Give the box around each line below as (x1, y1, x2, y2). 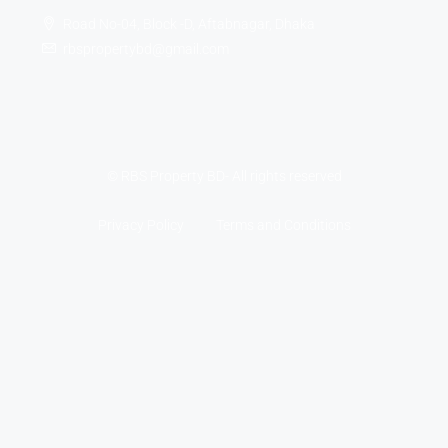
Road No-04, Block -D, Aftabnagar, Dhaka (63, 15, 315, 32)
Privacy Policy (97, 216, 184, 233)
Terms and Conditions (215, 216, 351, 233)
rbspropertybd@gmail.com (63, 40, 229, 57)
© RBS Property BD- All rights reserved (106, 167, 342, 184)
